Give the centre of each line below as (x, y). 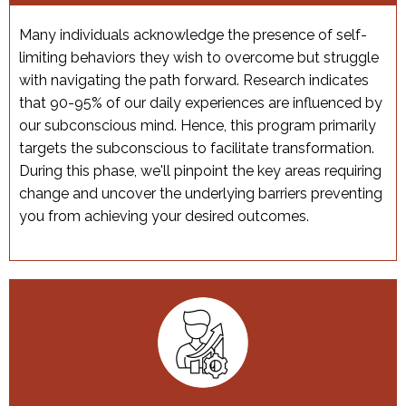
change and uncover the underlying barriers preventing (201, 194)
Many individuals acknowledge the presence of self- (193, 35)
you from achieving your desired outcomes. (164, 217)
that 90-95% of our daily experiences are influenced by (201, 103)
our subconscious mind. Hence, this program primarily (198, 126)
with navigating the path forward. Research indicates (194, 81)
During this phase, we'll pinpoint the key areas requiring (200, 171)
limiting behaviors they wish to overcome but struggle (199, 58)
